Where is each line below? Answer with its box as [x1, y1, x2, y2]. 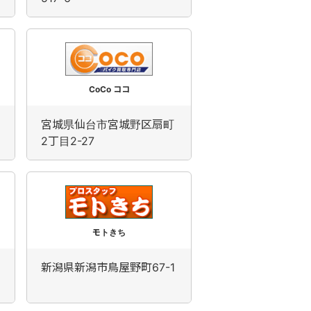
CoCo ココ [88, 84, 130, 94]
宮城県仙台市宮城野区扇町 [41, 117, 174, 131]
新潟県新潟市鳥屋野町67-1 [41, 260, 175, 274]
